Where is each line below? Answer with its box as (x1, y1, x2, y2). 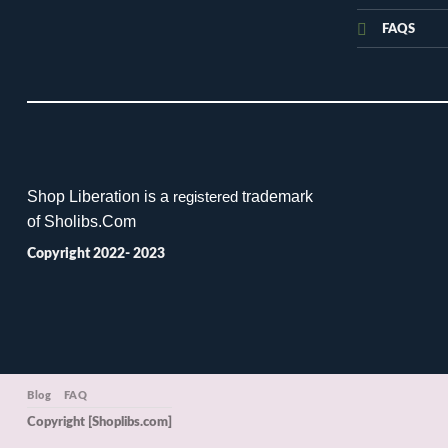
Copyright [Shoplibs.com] (27, 415, 172, 429)
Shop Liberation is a (27, 186, 173, 205)
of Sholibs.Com (27, 211, 136, 230)
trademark (238, 186, 313, 205)
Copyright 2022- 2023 (27, 246, 165, 261)
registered (173, 188, 238, 205)
